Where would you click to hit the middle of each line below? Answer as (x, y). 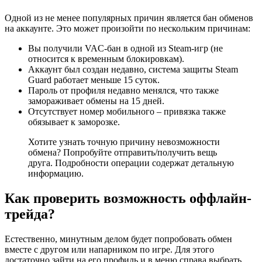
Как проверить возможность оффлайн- (128, 198)
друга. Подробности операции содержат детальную (131, 163)
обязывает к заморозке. (74, 122)
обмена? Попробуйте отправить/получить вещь (123, 153)
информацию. (56, 174)
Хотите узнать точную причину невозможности (124, 142)
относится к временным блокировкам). (106, 59)
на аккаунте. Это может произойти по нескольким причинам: (127, 29)
